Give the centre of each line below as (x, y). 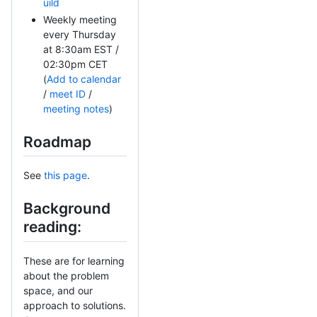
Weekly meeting (80, 20)
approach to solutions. (75, 305)
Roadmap (57, 142)
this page (65, 175)
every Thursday (80, 35)
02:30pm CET (75, 64)
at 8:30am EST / (81, 50)
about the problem (66, 275)
